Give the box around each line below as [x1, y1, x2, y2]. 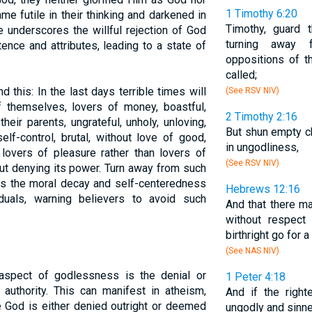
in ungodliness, [225, 141, 299, 154]
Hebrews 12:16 [225, 182, 300, 196]
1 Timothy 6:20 [225, 7, 297, 20]
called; [225, 68, 257, 81]
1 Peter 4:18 [225, 270, 286, 283]
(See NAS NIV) [225, 246, 279, 256]
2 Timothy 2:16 [225, 110, 297, 123]
